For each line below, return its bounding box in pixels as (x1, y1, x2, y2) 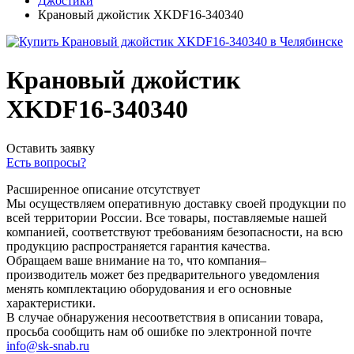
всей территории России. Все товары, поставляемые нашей (6, 210, 327, 224)
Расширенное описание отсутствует (6, 182, 200, 196)
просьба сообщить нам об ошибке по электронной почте (6, 324, 311, 338)
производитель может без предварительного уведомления (6, 267, 319, 281)
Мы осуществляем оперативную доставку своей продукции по (6, 196, 346, 210)
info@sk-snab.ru (6, 338, 89, 352)
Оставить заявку (6, 141, 95, 155)
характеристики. (6, 296, 96, 310)
